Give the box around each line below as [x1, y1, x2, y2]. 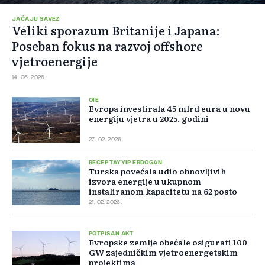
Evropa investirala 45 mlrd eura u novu [89, 102, 250, 115]
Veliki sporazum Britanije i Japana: [12, 21, 220, 40]
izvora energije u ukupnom [89, 175, 201, 188]
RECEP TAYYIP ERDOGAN [89, 160, 162, 166]
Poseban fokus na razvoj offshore [12, 37, 203, 55]
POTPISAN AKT [89, 231, 134, 237]
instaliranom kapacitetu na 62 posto [89, 185, 237, 198]
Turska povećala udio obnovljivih [89, 165, 226, 177]
